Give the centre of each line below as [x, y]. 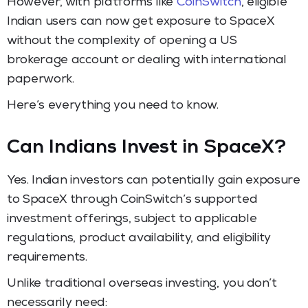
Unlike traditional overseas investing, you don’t [142, 284]
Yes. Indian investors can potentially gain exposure [154, 180]
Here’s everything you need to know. [113, 106]
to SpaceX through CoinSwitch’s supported [132, 200]
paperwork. [41, 79]
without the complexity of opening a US [122, 41]
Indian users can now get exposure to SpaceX [141, 22]
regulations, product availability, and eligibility [139, 238]
